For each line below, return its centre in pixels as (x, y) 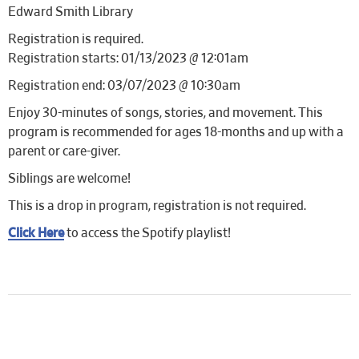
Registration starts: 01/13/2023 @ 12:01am (128, 58)
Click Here (36, 233)
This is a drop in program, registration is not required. (157, 206)
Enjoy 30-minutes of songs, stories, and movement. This (165, 113)
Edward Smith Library (71, 12)
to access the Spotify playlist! (147, 233)
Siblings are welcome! (69, 179)
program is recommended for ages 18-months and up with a (176, 132)
